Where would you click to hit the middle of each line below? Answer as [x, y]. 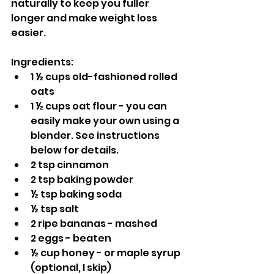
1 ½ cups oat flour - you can [100, 106]
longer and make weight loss [85, 18]
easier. [28, 33]
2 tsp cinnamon [70, 165]
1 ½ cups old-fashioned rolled [105, 77]
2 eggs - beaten [71, 238]
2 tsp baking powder [82, 180]
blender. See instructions [96, 135]
